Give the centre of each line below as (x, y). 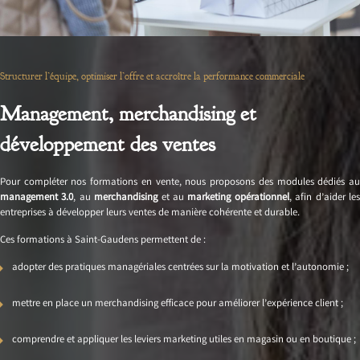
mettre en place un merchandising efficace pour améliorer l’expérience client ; (178, 305)
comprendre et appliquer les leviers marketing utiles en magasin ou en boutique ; (184, 341)
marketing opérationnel (238, 198)
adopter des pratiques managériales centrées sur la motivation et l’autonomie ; (180, 268)
